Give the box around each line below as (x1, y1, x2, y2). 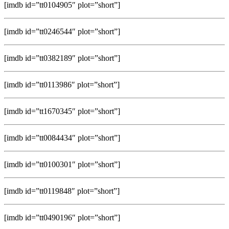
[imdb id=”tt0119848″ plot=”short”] (4, 186, 120, 195)
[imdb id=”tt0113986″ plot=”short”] (4, 80, 120, 89)
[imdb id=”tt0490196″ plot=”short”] (4, 213, 120, 222)
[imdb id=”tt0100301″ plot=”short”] (4, 159, 120, 169)
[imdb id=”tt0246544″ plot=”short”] (4, 27, 120, 36)
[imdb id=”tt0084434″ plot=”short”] (4, 133, 120, 142)
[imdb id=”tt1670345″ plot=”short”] (4, 106, 120, 116)
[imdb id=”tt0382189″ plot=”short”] (4, 53, 120, 62)
